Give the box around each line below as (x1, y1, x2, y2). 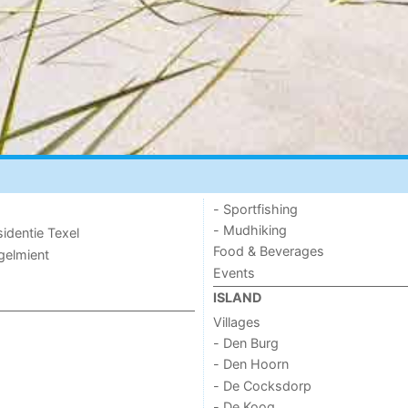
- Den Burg (212, 334, 279, 351)
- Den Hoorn (212, 356, 289, 372)
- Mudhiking (212, 222, 287, 239)
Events (212, 264, 255, 280)
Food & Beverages (212, 243, 324, 260)
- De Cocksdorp (212, 377, 311, 393)
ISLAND (212, 290, 261, 306)
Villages (212, 313, 260, 330)
